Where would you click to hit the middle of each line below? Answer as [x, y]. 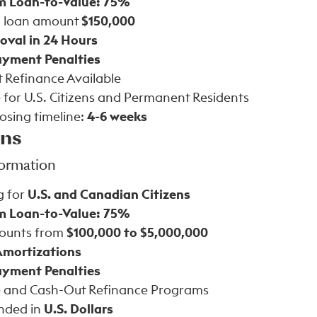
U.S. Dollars [79, 309]
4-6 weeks [117, 116]
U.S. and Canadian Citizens [109, 194]
